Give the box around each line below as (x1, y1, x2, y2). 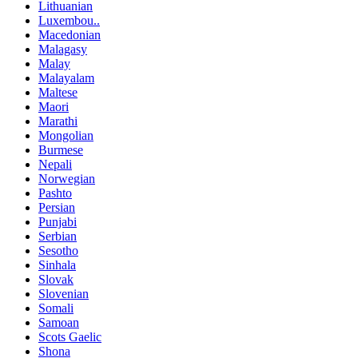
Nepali (38, 157, 72, 172)
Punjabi (38, 215, 77, 229)
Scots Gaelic (38, 330, 101, 344)
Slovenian (38, 287, 89, 301)
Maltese (38, 86, 78, 100)
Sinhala (38, 258, 76, 272)
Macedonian (38, 28, 101, 42)
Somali (38, 301, 74, 316)
